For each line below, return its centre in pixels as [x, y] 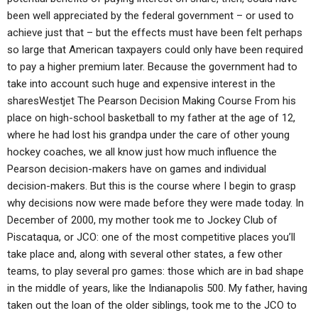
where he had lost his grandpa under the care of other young [148, 135]
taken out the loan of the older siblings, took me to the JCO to [152, 305]
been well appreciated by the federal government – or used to [150, 16]
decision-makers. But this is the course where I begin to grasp [152, 186]
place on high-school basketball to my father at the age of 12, [151, 118]
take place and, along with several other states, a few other [145, 254]
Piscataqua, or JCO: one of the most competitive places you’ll [151, 237]
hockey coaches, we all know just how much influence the [142, 152]
